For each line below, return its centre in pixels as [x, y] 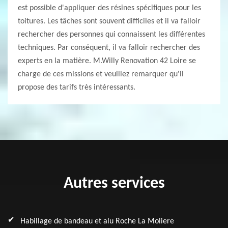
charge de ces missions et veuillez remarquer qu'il [101, 74]
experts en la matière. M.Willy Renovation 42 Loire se [107, 61]
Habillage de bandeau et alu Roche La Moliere [97, 221]
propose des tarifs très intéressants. [77, 88]
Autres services [114, 184]
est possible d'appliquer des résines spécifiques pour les [109, 8]
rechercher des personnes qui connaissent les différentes [111, 35]
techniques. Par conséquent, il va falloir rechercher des [109, 48]
